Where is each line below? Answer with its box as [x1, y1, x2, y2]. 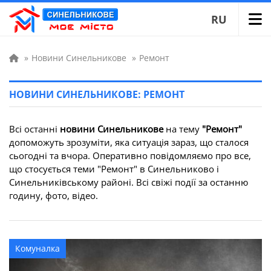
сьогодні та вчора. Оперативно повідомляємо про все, [9, 149, 251, 162]
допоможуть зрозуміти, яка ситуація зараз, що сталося [9, 136, 249, 148]
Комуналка [15, 243, 60, 254]
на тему [163, 123, 202, 135]
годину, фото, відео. [9, 189, 98, 201]
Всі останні [9, 123, 60, 135]
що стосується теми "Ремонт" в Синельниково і [9, 163, 219, 175]
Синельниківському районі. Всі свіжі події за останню [9, 176, 248, 188]
